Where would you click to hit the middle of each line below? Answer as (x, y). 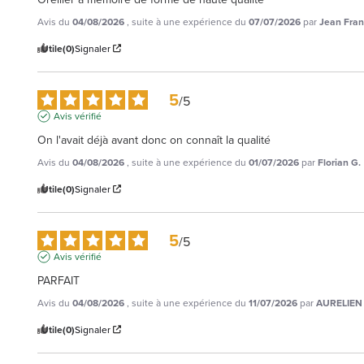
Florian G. (339, 162)
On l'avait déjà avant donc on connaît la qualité (154, 139)
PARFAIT (58, 280)
